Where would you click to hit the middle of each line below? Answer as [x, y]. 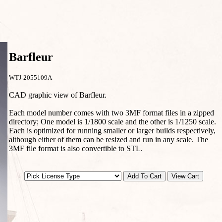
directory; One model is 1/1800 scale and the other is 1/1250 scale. [112, 121]
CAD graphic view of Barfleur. [58, 95]
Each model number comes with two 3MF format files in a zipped [111, 112]
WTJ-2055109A [30, 77]
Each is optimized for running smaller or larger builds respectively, [112, 130]
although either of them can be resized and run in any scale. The [109, 139]
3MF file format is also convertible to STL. [76, 148]
